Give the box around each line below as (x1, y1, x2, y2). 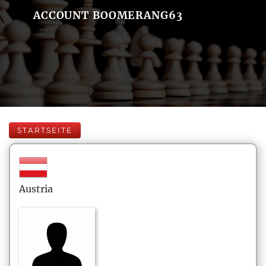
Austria (19, 183, 53, 195)
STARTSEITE (17, 126, 72, 135)
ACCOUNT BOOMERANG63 (33, 8, 183, 22)
